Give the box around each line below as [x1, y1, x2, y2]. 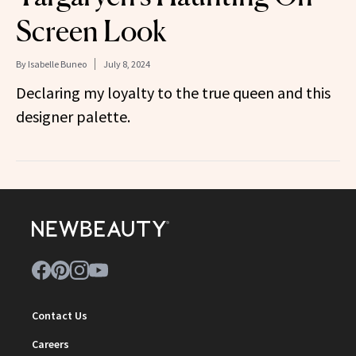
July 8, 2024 [103, 57, 150, 70]
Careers [32, 336, 69, 351]
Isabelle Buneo [28, 57, 87, 70]
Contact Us [32, 308, 87, 323]
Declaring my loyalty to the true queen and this [16, 82, 331, 103]
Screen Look [16, 13, 166, 48]
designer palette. [16, 106, 130, 126]
